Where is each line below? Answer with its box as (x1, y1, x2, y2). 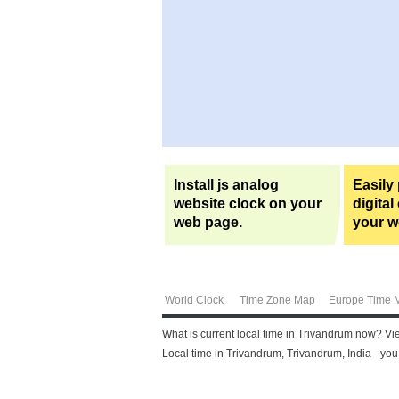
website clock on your (174, 196, 322, 212)
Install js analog (174, 177, 279, 193)
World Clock (165, 293, 224, 306)
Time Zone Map (239, 293, 315, 306)
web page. (174, 215, 242, 231)
